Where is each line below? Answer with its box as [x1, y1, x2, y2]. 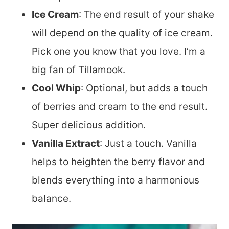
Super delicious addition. [32, 119, 146, 131]
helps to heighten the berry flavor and [32, 156, 205, 168]
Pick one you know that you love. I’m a [32, 45, 205, 57]
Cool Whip [32, 82, 81, 94]
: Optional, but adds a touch [81, 82, 208, 94]
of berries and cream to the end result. [32, 101, 208, 112]
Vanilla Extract [32, 138, 100, 149]
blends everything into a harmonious [32, 174, 199, 186]
